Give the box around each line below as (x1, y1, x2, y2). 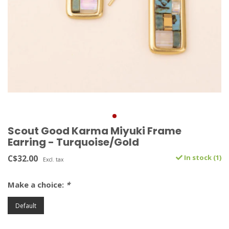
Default (15, 201, 36, 210)
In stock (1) (182, 153, 221, 163)
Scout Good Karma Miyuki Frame (8, 124, 181, 139)
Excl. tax (43, 156, 63, 164)
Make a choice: (8, 179, 66, 190)
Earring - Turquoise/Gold (8, 135, 139, 150)
